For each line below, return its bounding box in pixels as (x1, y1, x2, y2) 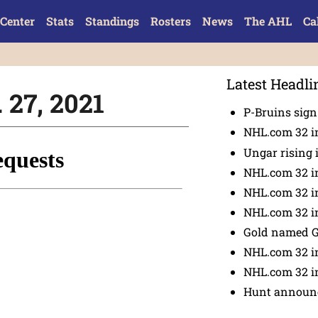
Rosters (150, 13, 191, 28)
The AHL (243, 13, 292, 28)
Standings (84, 13, 139, 28)
